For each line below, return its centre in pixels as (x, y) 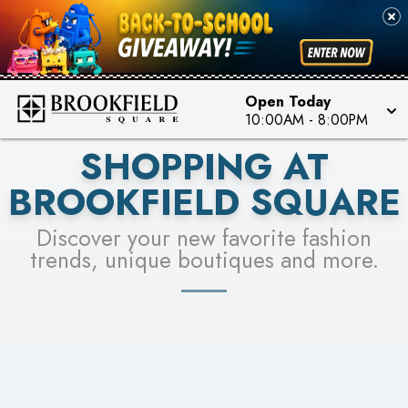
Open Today (288, 102)
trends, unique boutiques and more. (204, 260)
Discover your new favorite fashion (204, 238)
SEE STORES (204, 31)
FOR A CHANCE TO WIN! (204, 15)
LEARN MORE (204, 55)
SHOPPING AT (204, 167)
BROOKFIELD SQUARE (204, 203)
